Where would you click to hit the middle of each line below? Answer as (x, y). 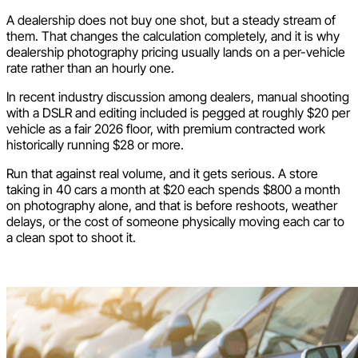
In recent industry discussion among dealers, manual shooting (178, 97)
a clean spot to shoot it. (73, 238)
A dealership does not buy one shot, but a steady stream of (171, 20)
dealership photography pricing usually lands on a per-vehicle (176, 52)
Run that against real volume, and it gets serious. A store (162, 174)
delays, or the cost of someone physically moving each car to (175, 222)
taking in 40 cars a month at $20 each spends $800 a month (173, 190)
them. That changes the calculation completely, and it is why (173, 36)
